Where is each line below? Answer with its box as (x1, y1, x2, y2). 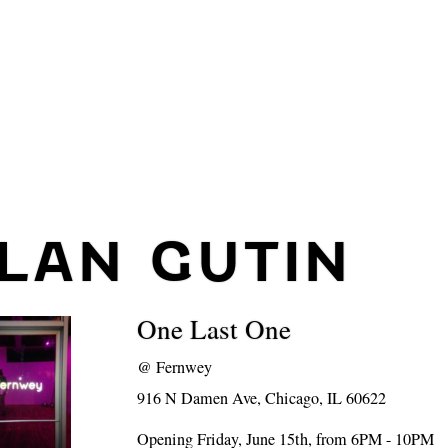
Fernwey (156, 356, 213, 378)
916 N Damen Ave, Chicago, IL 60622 (137, 387, 387, 409)
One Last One (137, 311, 292, 347)
